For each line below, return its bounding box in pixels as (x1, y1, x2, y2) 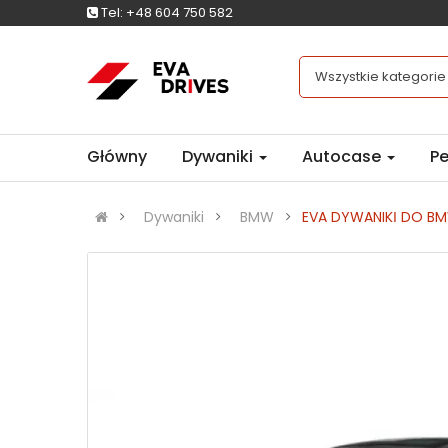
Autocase (302, 145, 385, 169)
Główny (87, 145, 147, 169)
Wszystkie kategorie (315, 67, 446, 86)
